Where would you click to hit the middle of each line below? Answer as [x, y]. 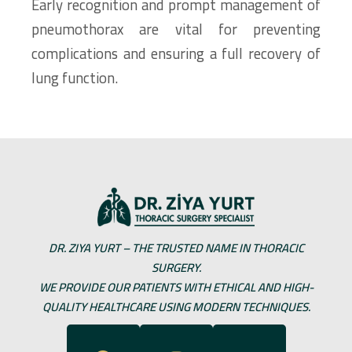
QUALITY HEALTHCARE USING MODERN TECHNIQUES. [176, 307]
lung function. [75, 78]
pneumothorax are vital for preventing [176, 29]
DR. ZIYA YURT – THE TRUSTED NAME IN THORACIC [176, 248]
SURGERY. [176, 268]
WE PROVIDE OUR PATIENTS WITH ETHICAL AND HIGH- [176, 287]
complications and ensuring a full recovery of [176, 54]
